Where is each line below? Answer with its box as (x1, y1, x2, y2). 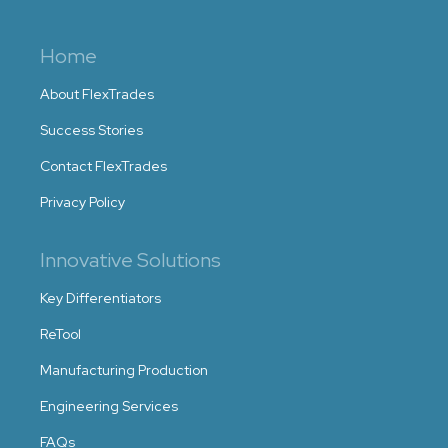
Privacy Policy (40, 193, 125, 211)
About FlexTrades (40, 85, 154, 103)
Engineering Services (40, 397, 178, 415)
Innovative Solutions (40, 247, 221, 273)
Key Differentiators (40, 289, 161, 307)
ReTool (40, 325, 81, 343)
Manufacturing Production (40, 361, 208, 379)
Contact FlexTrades (40, 157, 167, 175)
